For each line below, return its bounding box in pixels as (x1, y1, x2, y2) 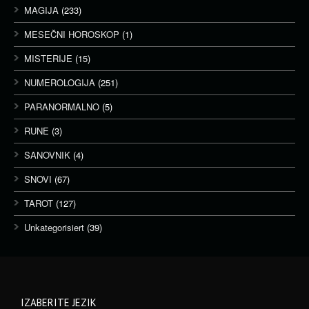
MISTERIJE (24, 52, 72, 65)
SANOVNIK (24, 148, 70, 161)
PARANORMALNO (24, 100, 99, 113)
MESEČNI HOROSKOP (24, 28, 119, 41)
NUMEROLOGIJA (24, 76, 95, 89)
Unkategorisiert (24, 221, 84, 234)
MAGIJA (24, 3, 59, 17)
